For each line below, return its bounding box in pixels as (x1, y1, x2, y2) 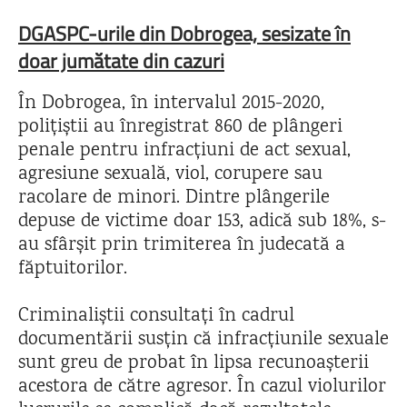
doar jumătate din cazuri (18, 45, 224, 76)
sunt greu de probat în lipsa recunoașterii (18, 350, 369, 378)
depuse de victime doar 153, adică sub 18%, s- (18, 208, 386, 236)
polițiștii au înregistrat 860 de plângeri (18, 114, 342, 142)
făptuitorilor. (18, 255, 133, 283)
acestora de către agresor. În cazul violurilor (18, 373, 386, 402)
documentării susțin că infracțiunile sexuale (18, 326, 389, 354)
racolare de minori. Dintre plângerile (18, 184, 330, 213)
